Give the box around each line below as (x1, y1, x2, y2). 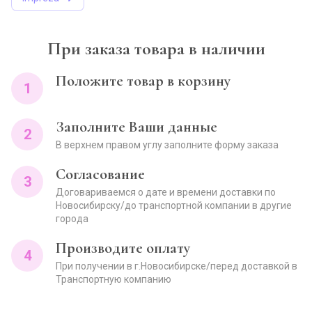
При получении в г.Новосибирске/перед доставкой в (56, 260, 297, 272)
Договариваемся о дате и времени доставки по (56, 187, 276, 198)
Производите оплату (56, 239, 190, 257)
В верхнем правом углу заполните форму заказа (56, 139, 279, 150)
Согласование (56, 165, 145, 183)
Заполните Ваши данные (56, 118, 217, 136)
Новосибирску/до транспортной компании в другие (56, 200, 292, 211)
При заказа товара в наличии (47, 38, 265, 59)
